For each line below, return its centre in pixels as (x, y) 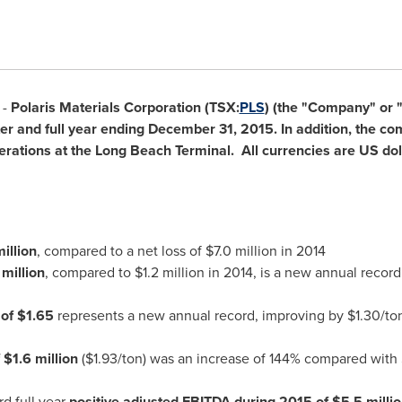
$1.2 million (169, 272)
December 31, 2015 (210, 129)
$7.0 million (241, 251)
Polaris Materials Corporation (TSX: (125, 107)
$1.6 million (40, 358)
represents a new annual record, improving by (200, 315)
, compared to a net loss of (121, 251)
